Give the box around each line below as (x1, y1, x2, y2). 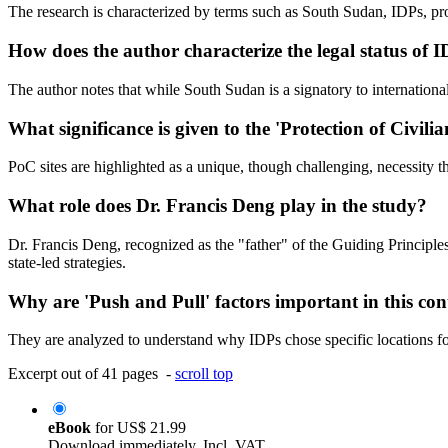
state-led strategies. (8, 253, 126, 271)
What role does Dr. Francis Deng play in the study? (8, 195, 427, 217)
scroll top (175, 365, 233, 383)
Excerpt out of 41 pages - (8, 365, 175, 383)
